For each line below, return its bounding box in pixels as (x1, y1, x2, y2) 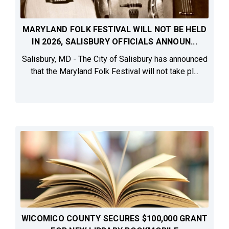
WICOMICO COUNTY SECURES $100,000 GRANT (21, 214, 208, 224)
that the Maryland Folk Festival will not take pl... (31, 66, 198, 77)
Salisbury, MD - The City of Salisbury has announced (21, 54, 208, 64)
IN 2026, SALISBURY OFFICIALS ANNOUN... (32, 37, 197, 47)
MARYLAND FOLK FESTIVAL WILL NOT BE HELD (22, 25, 207, 35)
